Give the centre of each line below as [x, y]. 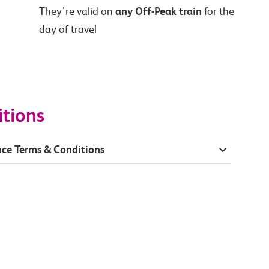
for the [218, 12]
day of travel [68, 30]
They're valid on [77, 12]
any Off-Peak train [159, 11]
